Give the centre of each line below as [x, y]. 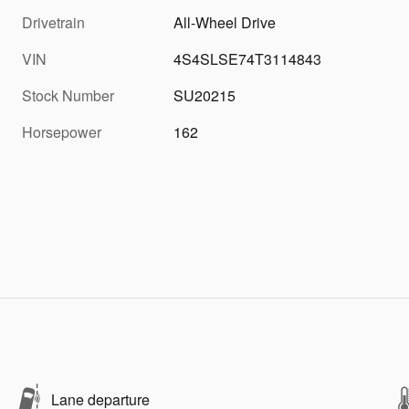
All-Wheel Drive [225, 22]
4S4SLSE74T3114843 [248, 58]
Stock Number [68, 95]
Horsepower [62, 131]
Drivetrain [53, 22]
